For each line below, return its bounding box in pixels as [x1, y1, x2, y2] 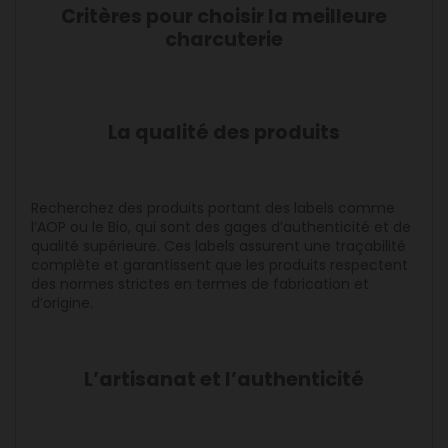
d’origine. [31, 293, 93, 314]
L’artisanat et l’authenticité [84, 366, 364, 394]
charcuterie [165, 26, 283, 54]
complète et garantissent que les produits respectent [31, 255, 408, 276]
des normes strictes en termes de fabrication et [31, 274, 369, 295]
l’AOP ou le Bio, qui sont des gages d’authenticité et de [31, 217, 411, 238]
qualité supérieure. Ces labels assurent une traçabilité [31, 236, 406, 257]
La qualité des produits [108, 119, 340, 147]
